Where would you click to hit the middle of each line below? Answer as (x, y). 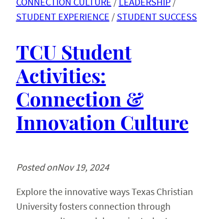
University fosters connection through (93, 206)
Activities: (61, 75)
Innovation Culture (102, 122)
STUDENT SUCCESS (157, 16)
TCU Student (74, 51)
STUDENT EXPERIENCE (63, 16)
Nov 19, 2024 (83, 167)
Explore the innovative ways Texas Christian (104, 191)
